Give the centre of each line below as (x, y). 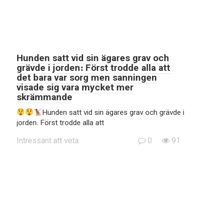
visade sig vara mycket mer (75, 87)
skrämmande (44, 97)
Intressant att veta (48, 141)
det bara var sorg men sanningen (87, 77)
